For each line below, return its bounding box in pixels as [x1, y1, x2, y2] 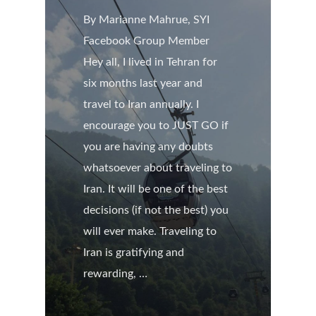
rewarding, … [83, 268, 148, 279]
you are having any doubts [83, 141, 214, 152]
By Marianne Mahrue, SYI [83, 14, 210, 25]
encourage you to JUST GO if [83, 120, 229, 131]
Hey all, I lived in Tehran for [83, 56, 218, 68]
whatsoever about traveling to [83, 162, 233, 174]
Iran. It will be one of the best [83, 183, 229, 195]
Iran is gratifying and [83, 247, 185, 258]
